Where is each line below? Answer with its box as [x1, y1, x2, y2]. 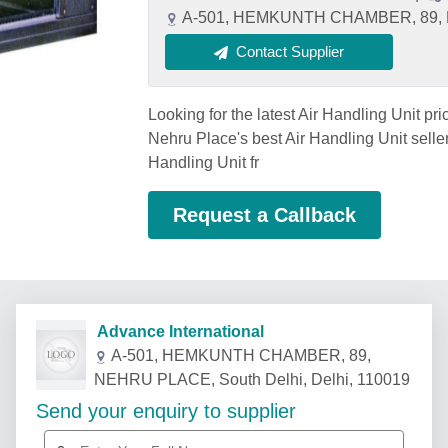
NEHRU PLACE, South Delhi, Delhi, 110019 [94, 371, 410, 388]
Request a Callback [173, 204, 356, 226]
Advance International [86, 323, 264, 340]
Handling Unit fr [148, 154, 259, 171]
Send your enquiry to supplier [36, 400, 296, 422]
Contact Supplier [236, 43, 344, 60]
